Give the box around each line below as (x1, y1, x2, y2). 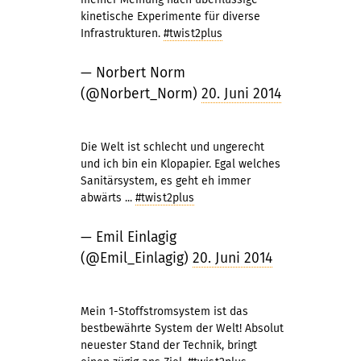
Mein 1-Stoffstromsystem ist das (81, 305, 248, 318)
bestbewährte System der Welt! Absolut (81, 322, 284, 335)
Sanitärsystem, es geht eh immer (81, 174, 251, 188)
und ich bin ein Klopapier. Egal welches (81, 157, 280, 171)
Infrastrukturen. (81, 27, 164, 40)
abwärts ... (81, 191, 135, 205)
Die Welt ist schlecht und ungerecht (81, 140, 264, 154)
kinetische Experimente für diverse (81, 10, 260, 23)
